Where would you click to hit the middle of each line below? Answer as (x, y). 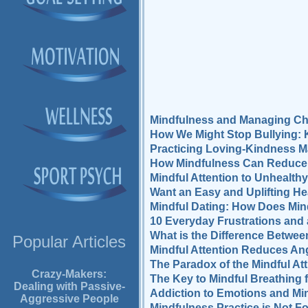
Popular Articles (69, 242)
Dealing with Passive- (69, 287)
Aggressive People (69, 299)
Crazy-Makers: (69, 274)
